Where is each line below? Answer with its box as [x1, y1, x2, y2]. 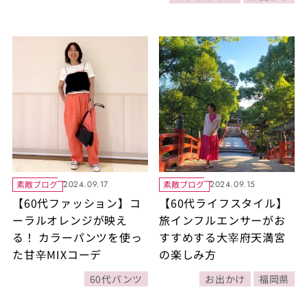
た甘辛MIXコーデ [12, 245, 102, 262]
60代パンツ [89, 271, 143, 286]
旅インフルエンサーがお [159, 211, 286, 228]
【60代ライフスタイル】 [159, 194, 288, 211]
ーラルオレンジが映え [12, 211, 127, 228]
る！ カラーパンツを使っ [12, 228, 143, 245]
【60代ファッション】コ [12, 194, 141, 211]
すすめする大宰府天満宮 [159, 228, 286, 245]
